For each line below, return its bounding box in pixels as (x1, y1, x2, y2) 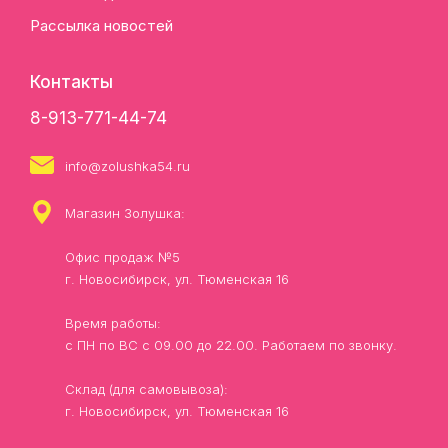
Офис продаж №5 (65, 249, 180, 266)
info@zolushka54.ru (65, 158, 190, 175)
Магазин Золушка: (65, 205, 185, 222)
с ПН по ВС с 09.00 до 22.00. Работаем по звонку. (65, 337, 397, 354)
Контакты (30, 72, 113, 93)
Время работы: (65, 315, 161, 332)
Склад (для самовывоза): (65, 381, 228, 398)
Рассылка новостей (30, 16, 173, 36)
